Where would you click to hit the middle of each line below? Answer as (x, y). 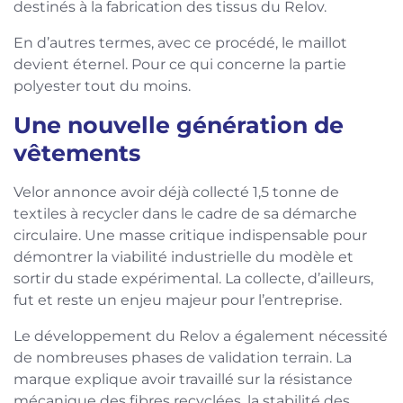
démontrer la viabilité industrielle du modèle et (184, 256)
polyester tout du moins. (102, 85)
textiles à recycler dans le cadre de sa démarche (185, 213)
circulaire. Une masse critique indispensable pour (190, 235)
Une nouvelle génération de (179, 125)
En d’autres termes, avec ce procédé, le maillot (180, 42)
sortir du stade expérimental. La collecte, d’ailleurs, (193, 278)
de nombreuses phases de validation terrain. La (183, 357)
